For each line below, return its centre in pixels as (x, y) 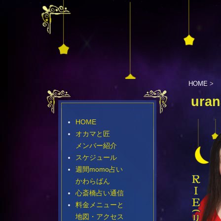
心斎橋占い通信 (100, 193)
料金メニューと (100, 205)
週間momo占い (99, 169)
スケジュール (96, 157)
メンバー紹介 (96, 146)
